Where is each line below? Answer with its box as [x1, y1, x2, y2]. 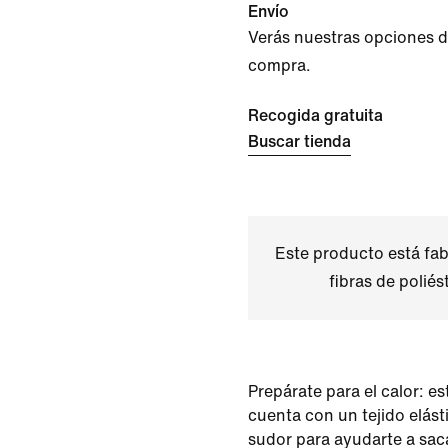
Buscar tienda [248, 133, 351, 150]
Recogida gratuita [248, 107, 383, 124]
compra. [248, 57, 311, 74]
